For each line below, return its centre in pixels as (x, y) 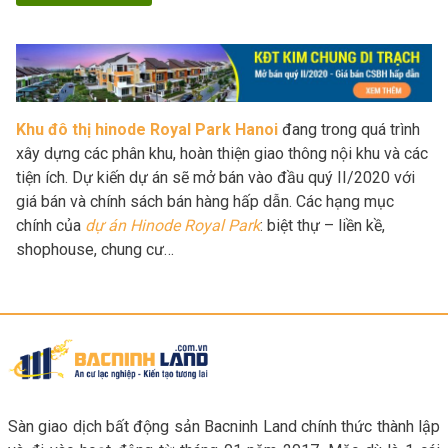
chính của (50, 225)
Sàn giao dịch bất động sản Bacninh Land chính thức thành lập (224, 427)
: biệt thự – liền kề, (322, 225)
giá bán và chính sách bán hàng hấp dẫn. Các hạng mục (205, 201)
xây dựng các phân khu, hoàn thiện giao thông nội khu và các (222, 153)
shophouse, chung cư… (95, 249)
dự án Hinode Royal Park (172, 225)
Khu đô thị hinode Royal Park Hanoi (147, 129)
